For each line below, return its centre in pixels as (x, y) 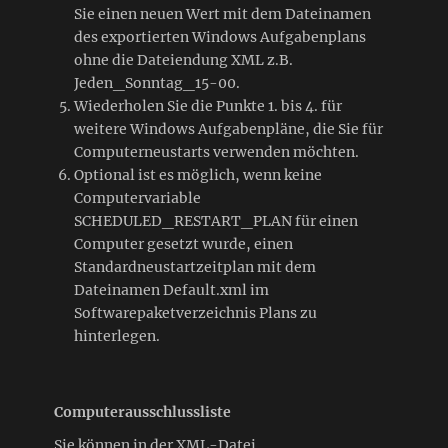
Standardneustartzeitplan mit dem (195, 266)
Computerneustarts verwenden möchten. (216, 151)
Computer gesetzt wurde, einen (183, 243)
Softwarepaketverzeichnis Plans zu (195, 312)
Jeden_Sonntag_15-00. (157, 82)
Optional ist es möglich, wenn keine (198, 174)
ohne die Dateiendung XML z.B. (183, 59)
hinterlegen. (117, 335)
